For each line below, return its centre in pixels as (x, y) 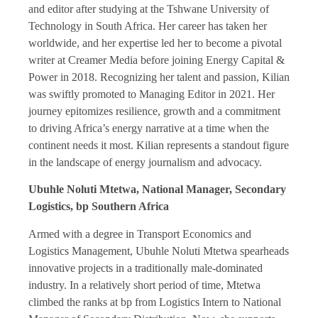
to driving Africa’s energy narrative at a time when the (149, 128)
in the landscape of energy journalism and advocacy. (145, 162)
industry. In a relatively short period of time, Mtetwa (144, 285)
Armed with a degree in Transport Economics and (140, 234)
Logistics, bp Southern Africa (99, 207)
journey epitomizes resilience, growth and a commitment (154, 111)
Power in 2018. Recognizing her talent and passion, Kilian (159, 77)
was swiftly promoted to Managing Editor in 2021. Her (152, 94)
